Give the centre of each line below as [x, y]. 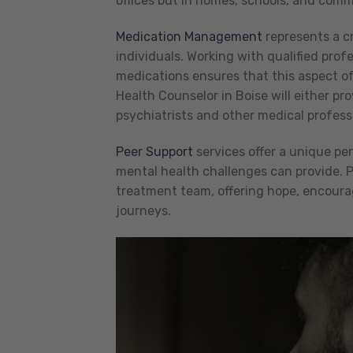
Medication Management [189, 36]
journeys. [143, 210]
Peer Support [154, 151]
